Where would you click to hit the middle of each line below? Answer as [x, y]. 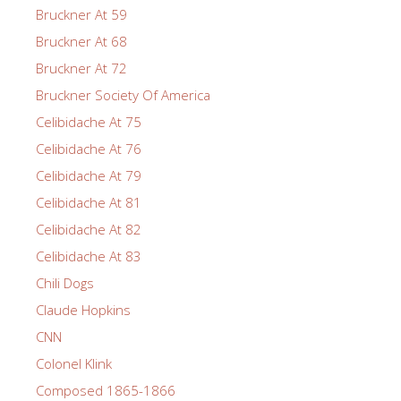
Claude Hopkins [83, 309]
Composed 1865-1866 [106, 390]
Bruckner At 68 [81, 41]
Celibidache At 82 [89, 229]
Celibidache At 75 [89, 121]
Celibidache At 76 [89, 148]
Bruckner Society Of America [123, 94]
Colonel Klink [74, 363]
